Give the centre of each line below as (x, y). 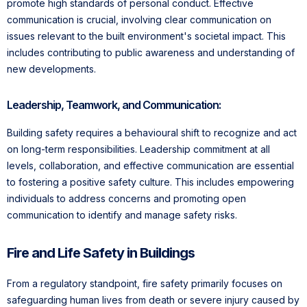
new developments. (51, 69)
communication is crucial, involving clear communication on (139, 20)
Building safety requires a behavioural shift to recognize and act (152, 133)
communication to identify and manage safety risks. (122, 215)
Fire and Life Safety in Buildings (101, 253)
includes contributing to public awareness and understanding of (151, 53)
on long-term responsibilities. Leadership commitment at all (138, 149)
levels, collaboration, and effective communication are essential (150, 166)
